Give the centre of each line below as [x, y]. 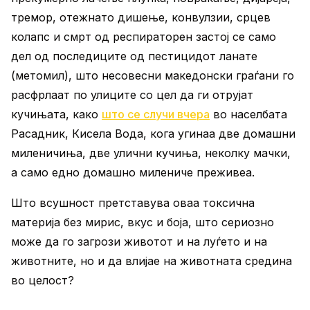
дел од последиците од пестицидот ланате [134, 56]
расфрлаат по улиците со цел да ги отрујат [132, 95]
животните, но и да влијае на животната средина [152, 261]
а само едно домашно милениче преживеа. [135, 172]
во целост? [43, 280]
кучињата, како [56, 114]
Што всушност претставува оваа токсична [133, 203]
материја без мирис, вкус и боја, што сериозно [143, 222]
